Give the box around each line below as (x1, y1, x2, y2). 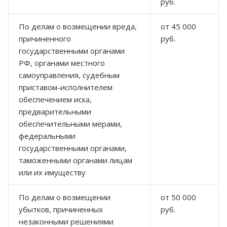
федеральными (19, 130, 75, 141)
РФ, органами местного (19, 57, 105, 68)
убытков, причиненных (19, 204, 103, 214)
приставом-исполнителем (19, 82, 112, 92)
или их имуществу (19, 167, 86, 177)
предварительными (19, 106, 91, 117)
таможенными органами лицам (19, 155, 132, 165)
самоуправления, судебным (19, 69, 120, 80)
